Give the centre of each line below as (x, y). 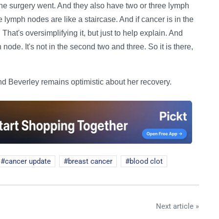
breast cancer (90, 161)
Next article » (177, 206)
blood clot (146, 161)
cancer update (28, 161)
